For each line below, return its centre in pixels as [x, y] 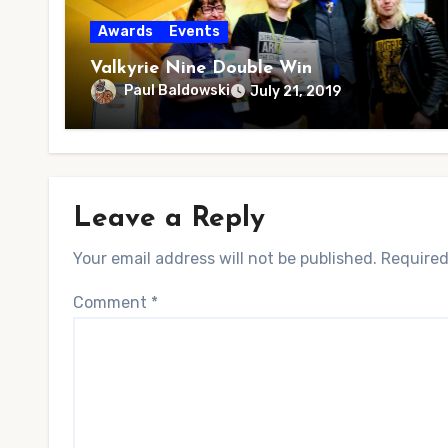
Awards [125, 31]
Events [194, 31]
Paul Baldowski [177, 91]
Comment [112, 302]
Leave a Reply [169, 219]
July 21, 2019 [295, 91]
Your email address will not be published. [225, 258]
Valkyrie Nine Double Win [201, 68]
